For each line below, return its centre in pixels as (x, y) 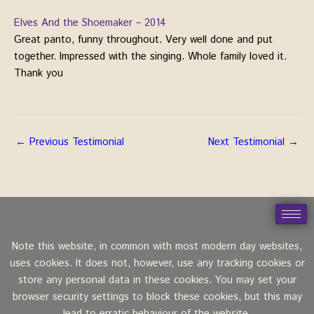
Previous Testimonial (75, 142)
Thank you (39, 73)
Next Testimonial (248, 142)
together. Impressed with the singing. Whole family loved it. (150, 56)
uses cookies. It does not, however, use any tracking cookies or (157, 264)
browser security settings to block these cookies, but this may (157, 297)
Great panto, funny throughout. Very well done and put (143, 39)
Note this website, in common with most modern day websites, (157, 247)
